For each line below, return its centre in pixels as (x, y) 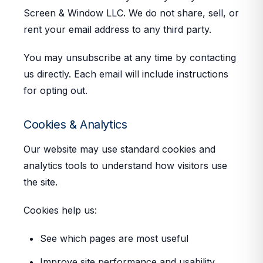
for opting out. (55, 90)
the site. (41, 182)
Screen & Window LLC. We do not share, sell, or (131, 13)
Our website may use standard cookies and (119, 149)
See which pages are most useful (114, 238)
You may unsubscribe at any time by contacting (130, 58)
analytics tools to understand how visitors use (125, 166)
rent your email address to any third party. (117, 29)
